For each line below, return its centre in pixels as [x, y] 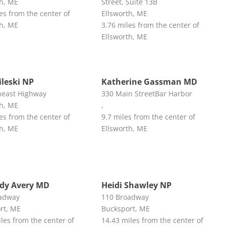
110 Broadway [125, 197]
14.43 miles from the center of [152, 220]
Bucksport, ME [125, 208]
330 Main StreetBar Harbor [147, 93]
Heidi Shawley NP [136, 185]
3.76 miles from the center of [150, 25]
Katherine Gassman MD [149, 81]
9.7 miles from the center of [148, 117]
